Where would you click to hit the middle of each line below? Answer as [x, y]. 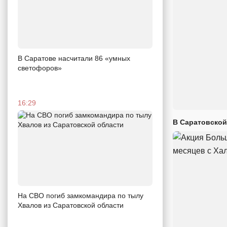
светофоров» [40, 68]
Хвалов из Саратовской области [71, 205]
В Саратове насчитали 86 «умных [74, 58]
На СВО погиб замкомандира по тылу [81, 196]
